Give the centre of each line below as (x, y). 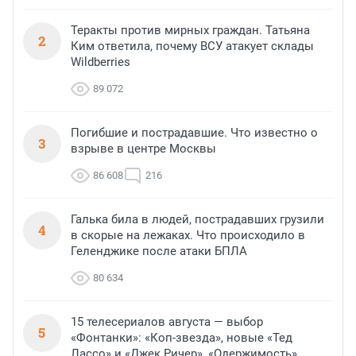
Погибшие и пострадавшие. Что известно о (194, 133)
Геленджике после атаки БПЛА (159, 252)
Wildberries (101, 62)
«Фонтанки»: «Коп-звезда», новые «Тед (182, 338)
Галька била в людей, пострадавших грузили (197, 220)
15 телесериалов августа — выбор (167, 322)
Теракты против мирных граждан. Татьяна (190, 31)
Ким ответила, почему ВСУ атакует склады (192, 46)
